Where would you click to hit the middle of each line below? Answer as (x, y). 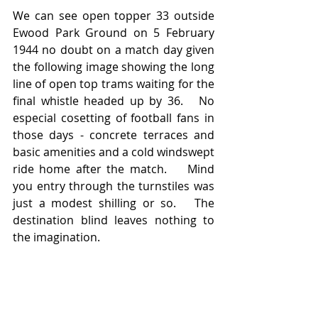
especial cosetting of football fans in (114, 117)
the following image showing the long (114, 66)
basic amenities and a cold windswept (114, 152)
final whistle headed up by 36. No (114, 100)
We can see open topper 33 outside (114, 15)
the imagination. (59, 237)
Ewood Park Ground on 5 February (114, 32)
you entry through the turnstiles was (114, 186)
